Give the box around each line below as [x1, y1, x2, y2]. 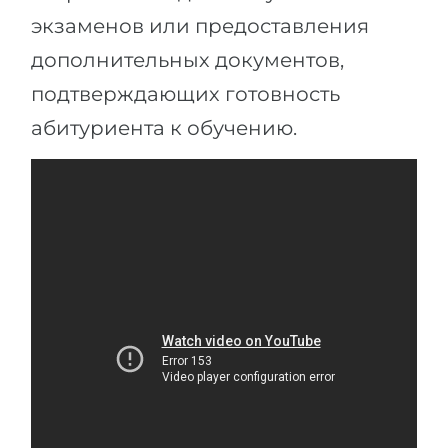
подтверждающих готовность [31, 82, 340, 107]
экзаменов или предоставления [31, 14, 369, 39]
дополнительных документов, [31, 48, 344, 73]
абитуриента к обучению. [31, 116, 297, 141]
